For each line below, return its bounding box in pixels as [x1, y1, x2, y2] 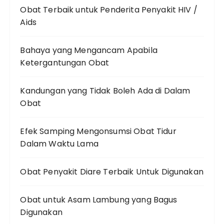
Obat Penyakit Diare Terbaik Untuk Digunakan [20, 166, 203, 178]
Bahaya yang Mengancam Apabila [20, 44, 157, 56]
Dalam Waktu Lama [20, 138, 98, 150]
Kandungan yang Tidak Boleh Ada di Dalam [20, 85, 190, 97]
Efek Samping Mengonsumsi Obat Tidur [20, 125, 176, 137]
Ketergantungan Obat [20, 57, 109, 69]
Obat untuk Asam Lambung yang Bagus [20, 194, 177, 206]
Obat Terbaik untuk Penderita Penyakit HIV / [20, 4, 197, 16]
